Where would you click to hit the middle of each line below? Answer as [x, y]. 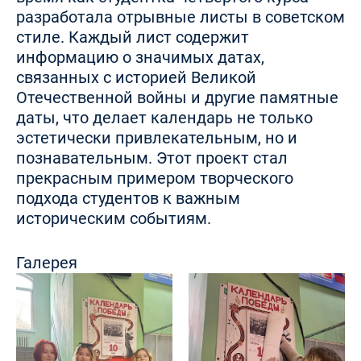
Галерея [47, 263]
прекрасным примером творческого [155, 178]
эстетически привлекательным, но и [157, 138]
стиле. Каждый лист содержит [133, 37]
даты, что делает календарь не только [164, 118]
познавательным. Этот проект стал [152, 158]
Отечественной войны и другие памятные [177, 98]
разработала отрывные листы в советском [180, 17]
